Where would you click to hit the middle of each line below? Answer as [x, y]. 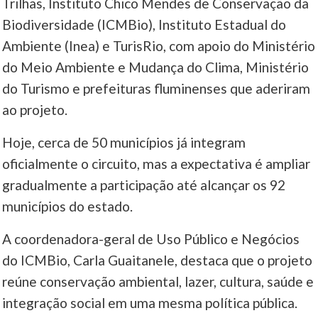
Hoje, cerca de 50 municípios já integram [124, 143]
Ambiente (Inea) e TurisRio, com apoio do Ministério [159, 46]
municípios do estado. [68, 207]
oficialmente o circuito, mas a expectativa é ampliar [157, 164]
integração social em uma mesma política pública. [150, 303]
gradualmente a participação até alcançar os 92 [144, 185]
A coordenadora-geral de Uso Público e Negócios [151, 239]
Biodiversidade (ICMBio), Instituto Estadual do [144, 25]
